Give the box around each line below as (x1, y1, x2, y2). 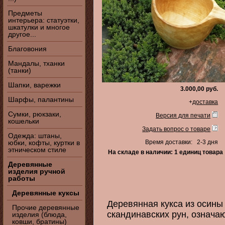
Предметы (8, 9, 42, 17)
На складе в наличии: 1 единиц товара (108, 149, 223, 156)
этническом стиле (8, 146, 66, 154)
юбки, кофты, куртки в (8, 139, 80, 147)
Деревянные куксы (12, 189, 79, 197)
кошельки (8, 117, 39, 125)
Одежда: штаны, (8, 132, 62, 140)
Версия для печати (156, 112, 211, 119)
